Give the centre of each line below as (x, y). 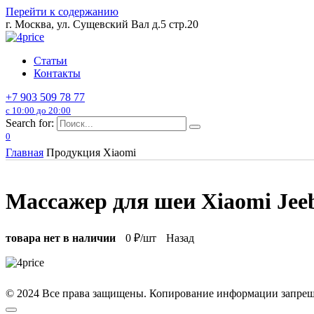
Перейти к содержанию (62, 12)
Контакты (57, 73)
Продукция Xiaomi (91, 153)
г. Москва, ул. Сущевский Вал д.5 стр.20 (102, 24)
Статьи (50, 61)
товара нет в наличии (61, 238)
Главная (25, 153)
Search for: (30, 123)
